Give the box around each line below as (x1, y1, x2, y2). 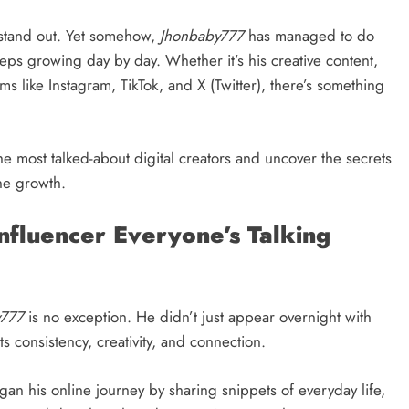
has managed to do (244, 25, 374, 47)
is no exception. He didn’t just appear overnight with (24, 306, 372, 329)
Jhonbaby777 (160, 25, 244, 47)
